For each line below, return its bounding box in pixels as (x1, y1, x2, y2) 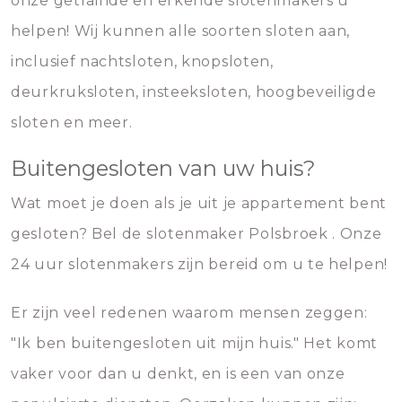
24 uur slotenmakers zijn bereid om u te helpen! (11, 256, 388, 273)
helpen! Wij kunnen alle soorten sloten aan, (11, 22, 351, 39)
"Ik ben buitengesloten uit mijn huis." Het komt (11, 335, 378, 352)
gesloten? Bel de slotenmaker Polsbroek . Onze (11, 225, 382, 242)
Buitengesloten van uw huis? (11, 155, 315, 181)
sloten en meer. (11, 114, 133, 131)
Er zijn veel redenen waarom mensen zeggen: (11, 304, 368, 321)
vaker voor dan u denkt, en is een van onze (11, 365, 345, 382)
